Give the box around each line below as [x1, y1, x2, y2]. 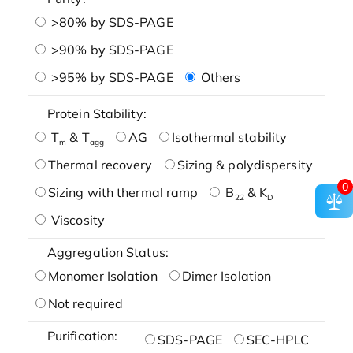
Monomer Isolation [47, 267, 158, 284]
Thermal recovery [47, 156, 153, 173]
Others [197, 69, 241, 85]
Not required [47, 295, 124, 311]
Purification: [46, 327, 118, 344]
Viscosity [47, 211, 105, 228]
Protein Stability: [46, 105, 147, 121]
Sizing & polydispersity [176, 156, 313, 173]
